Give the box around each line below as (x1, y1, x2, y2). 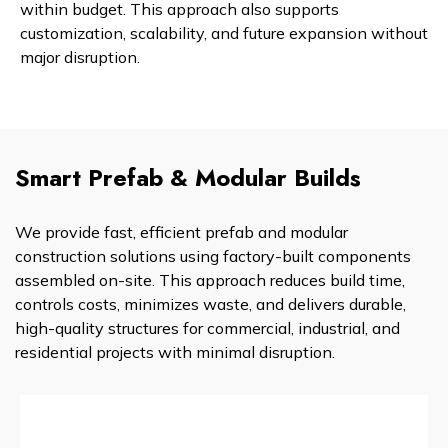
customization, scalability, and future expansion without (20, 23, 428, 44)
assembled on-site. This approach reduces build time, (15, 270, 405, 291)
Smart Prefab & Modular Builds (15, 160, 361, 196)
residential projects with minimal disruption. (15, 342, 335, 363)
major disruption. (20, 47, 140, 68)
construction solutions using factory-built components (15, 246, 411, 267)
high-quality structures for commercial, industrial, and (15, 318, 400, 339)
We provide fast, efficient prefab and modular (15, 222, 348, 243)
